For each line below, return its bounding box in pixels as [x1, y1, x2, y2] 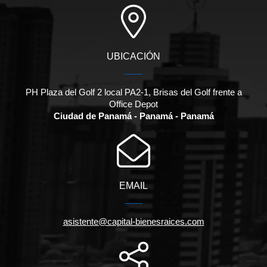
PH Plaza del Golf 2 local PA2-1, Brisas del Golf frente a [25, 86, 242, 97]
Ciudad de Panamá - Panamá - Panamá [53, 110, 214, 121]
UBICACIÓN [107, 51, 160, 61]
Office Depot [109, 98, 158, 109]
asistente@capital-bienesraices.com [63, 216, 204, 226]
